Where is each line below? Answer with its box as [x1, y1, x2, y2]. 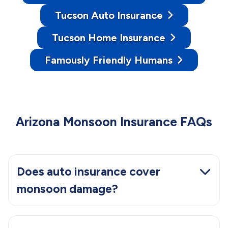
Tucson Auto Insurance [54, 9, 163, 21]
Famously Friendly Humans [45, 53, 173, 66]
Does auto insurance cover [17, 164, 160, 179]
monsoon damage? [17, 181, 118, 196]
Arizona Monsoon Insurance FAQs [16, 113, 212, 129]
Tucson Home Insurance [52, 31, 165, 44]
